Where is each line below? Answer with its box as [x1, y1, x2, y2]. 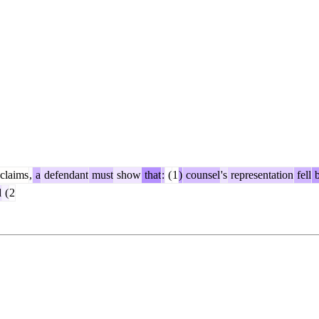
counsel [183, 168, 220, 181]
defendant [41, 168, 88, 181]
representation [228, 168, 293, 181]
